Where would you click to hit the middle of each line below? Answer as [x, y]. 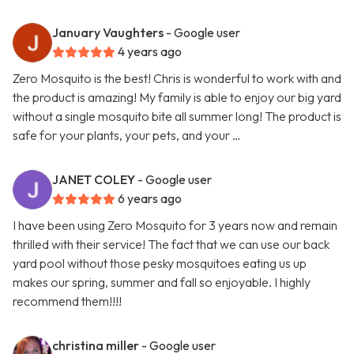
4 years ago [150, 52]
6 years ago [150, 199]
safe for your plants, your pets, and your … [127, 136]
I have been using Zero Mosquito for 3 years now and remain [175, 226]
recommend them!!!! [67, 301]
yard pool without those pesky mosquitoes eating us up [160, 264]
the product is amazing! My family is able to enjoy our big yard [177, 98]
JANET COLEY [94, 180]
